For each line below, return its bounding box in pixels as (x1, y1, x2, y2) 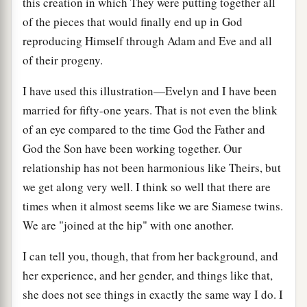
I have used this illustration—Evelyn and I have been (23, 82, 277, 99)
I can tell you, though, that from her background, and (23, 247, 278, 264)
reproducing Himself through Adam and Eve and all (23, 32, 272, 49)
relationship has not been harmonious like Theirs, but (23, 159, 281, 175)
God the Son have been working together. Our (23, 140, 242, 156)
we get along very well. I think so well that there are (23, 178, 271, 195)
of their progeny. (23, 51, 103, 68)
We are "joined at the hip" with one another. (23, 217, 234, 233)
